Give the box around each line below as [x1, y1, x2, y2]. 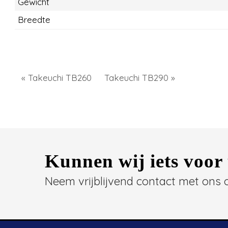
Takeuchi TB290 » [104, 72, 175, 83]
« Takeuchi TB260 [21, 72, 92, 83]
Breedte [18, 14, 50, 25]
